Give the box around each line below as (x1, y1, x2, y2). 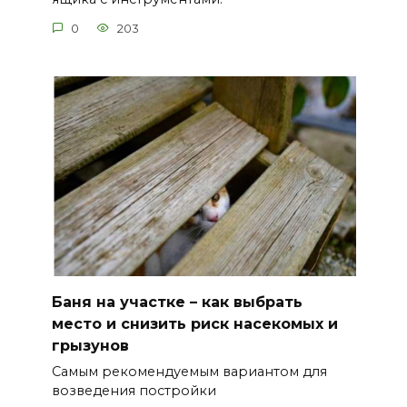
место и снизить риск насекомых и (51, 314, 338, 333)
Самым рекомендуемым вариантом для (51, 362, 327, 380)
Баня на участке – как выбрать (51, 293, 303, 311)
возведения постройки (51, 382, 216, 399)
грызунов (51, 336, 129, 354)
